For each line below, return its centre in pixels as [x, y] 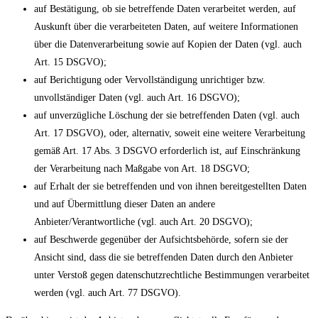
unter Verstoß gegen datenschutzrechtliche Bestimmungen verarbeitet [172, 275]
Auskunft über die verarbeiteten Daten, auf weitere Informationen [166, 27]
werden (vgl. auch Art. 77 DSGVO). [108, 293]
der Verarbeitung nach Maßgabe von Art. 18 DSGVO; [142, 169]
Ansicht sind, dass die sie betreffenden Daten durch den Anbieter [164, 258]
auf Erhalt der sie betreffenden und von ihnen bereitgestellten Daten [170, 187]
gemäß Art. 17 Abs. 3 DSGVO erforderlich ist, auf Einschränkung [167, 151]
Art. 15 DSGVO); [70, 62]
